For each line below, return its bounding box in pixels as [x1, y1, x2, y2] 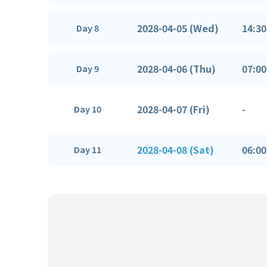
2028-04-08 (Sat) [137, 142, 214, 157]
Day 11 [74, 144, 101, 156]
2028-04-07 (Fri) [137, 101, 210, 116]
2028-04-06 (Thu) [137, 61, 216, 76]
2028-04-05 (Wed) [137, 20, 219, 35]
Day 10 [74, 103, 101, 115]
